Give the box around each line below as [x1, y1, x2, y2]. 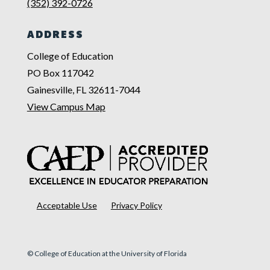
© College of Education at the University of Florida [27, 248, 187, 258]
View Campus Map [27, 100, 105, 112]
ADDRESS [27, 30, 84, 40]
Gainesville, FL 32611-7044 [27, 83, 140, 95]
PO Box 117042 [27, 66, 94, 78]
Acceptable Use [36, 199, 97, 210]
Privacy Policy [110, 199, 162, 210]
